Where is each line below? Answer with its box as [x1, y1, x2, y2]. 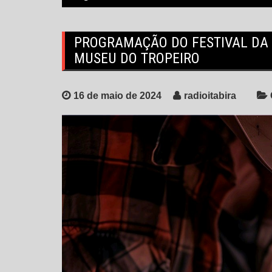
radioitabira [184, 90, 236, 101]
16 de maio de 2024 [73, 90, 161, 101]
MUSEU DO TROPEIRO [74, 50, 200, 67]
